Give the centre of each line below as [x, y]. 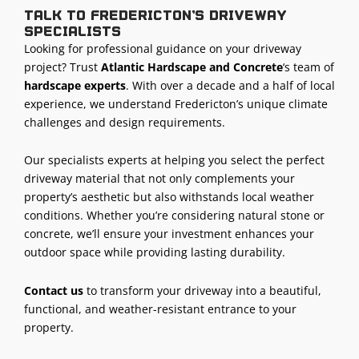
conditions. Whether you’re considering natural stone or [174, 216]
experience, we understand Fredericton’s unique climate [176, 103]
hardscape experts [75, 85]
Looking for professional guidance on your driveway [163, 48]
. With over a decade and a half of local [230, 85]
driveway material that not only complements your [159, 179]
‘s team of [309, 67]
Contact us [54, 290]
